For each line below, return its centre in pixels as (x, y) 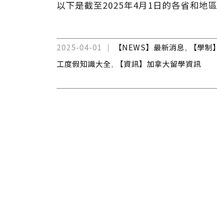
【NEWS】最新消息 (149, 47)
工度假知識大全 (84, 63)
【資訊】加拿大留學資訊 (158, 63)
